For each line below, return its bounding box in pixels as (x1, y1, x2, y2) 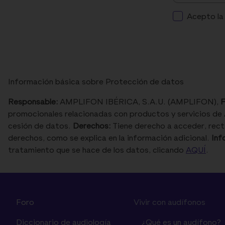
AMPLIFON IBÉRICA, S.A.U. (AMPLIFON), (58, 98, 220, 107)
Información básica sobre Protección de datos (8, 78, 184, 87)
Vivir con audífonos (134, 199, 206, 207)
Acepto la (187, 13, 223, 22)
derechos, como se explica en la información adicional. (8, 135, 211, 143)
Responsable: (8, 98, 58, 107)
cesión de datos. (8, 123, 73, 131)
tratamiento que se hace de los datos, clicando (8, 147, 186, 155)
